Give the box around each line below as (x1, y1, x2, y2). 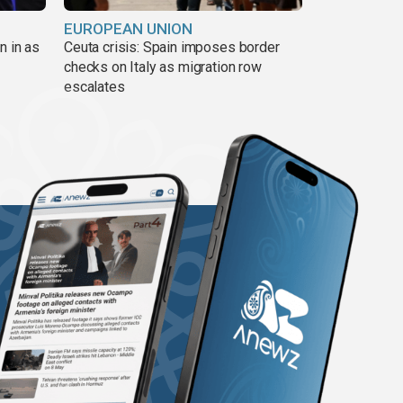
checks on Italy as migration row (64, 58, 262, 76)
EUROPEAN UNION (64, 20, 193, 39)
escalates (64, 78, 125, 96)
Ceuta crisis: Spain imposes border (64, 39, 280, 57)
